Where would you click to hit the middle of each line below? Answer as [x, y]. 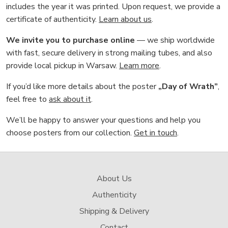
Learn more [139, 65]
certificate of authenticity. [52, 19]
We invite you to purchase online [70, 40]
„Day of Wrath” [188, 86]
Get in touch [155, 133]
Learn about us [125, 19]
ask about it [70, 99]
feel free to [27, 99]
